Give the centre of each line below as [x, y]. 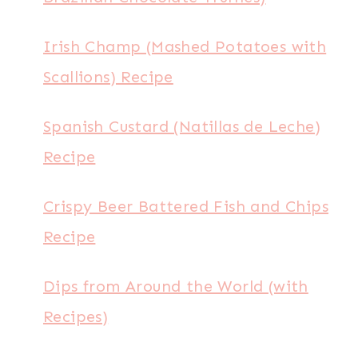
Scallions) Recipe [108, 77]
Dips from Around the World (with [176, 286]
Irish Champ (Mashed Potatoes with [185, 46]
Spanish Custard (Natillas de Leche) [182, 126]
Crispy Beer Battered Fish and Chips [186, 206]
